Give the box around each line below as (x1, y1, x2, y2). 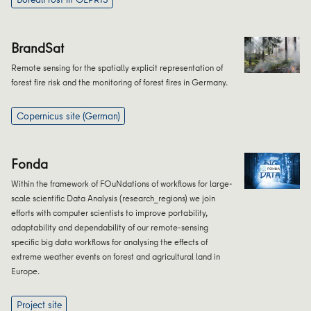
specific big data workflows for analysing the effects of (11, 235, 208, 248)
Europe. (11, 264, 40, 277)
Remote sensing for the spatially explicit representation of (11, 60, 224, 74)
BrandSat (11, 37, 65, 57)
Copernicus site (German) (16, 108, 120, 123)
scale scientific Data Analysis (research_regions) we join (11, 191, 216, 204)
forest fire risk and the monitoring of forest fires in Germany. (11, 75, 228, 88)
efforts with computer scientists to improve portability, (11, 205, 208, 219)
